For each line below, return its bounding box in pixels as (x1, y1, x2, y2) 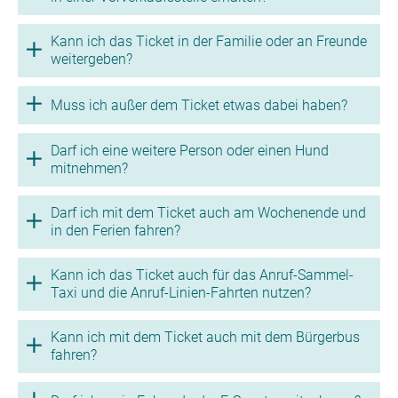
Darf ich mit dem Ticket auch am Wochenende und (51, 204, 366, 221)
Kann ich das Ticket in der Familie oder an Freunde (51, 33, 367, 50)
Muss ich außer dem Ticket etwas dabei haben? (51, 96, 347, 114)
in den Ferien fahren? (51, 222, 180, 239)
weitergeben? (51, 51, 132, 68)
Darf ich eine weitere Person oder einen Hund (51, 142, 329, 159)
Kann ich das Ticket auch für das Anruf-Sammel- (51, 267, 354, 283)
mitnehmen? (51, 160, 128, 177)
